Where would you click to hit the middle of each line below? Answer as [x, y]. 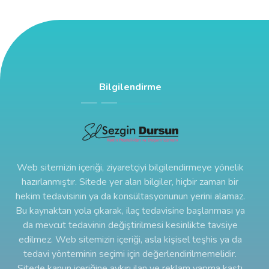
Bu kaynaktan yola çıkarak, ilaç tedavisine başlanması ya [130, 211]
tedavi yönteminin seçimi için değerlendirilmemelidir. [130, 254]
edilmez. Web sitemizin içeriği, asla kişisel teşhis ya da [130, 240]
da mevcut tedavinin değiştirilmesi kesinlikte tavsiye [130, 225]
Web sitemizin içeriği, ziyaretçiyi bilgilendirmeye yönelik [130, 168]
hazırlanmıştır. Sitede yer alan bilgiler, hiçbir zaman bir [130, 182]
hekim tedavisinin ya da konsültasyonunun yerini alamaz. [130, 197]
